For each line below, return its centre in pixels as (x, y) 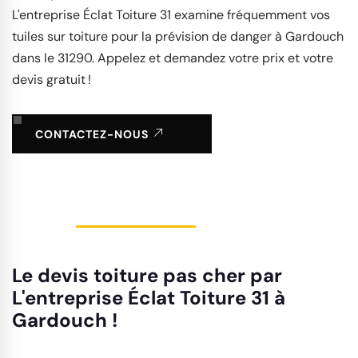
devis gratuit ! (52, 80)
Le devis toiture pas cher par (147, 276)
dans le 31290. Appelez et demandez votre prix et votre (173, 58)
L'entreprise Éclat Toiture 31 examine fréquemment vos (171, 15)
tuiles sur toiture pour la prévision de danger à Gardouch (178, 37)
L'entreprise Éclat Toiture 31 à (149, 298)
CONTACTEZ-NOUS (93, 135)
